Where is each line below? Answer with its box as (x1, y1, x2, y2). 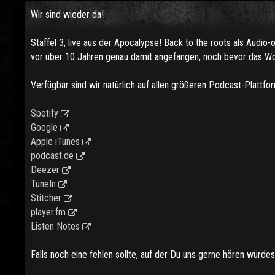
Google (31, 122, 58, 133)
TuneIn (31, 178, 56, 190)
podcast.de (31, 150, 74, 161)
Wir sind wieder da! (31, 9, 104, 20)
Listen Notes (31, 220, 80, 232)
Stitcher (31, 192, 61, 204)
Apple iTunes (31, 136, 80, 147)
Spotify (31, 107, 58, 119)
